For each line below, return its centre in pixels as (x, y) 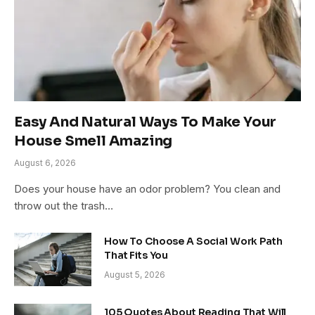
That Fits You (136, 256)
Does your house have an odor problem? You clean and (147, 189)
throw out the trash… (64, 206)
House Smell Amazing (94, 141)
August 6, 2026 (45, 163)
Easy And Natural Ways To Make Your (146, 122)
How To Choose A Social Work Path (193, 242)
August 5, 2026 (135, 275)
